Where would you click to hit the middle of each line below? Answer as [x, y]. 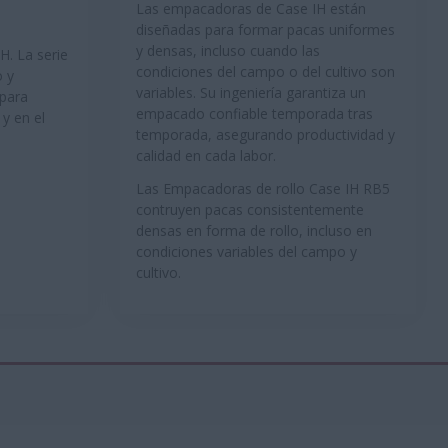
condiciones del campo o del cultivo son [265, 72]
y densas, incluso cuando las [228, 51]
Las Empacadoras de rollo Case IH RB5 [263, 189]
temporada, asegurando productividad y [265, 135]
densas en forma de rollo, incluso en [254, 231]
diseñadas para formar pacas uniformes [265, 30]
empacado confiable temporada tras [254, 114]
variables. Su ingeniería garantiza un [251, 93]
